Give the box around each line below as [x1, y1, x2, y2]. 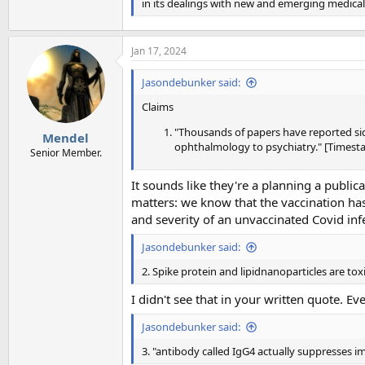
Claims [142, 99, 174, 115]
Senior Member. [29, 145, 102, 160]
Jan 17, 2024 [131, 44, 187, 59]
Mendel [42, 129, 89, 146]
